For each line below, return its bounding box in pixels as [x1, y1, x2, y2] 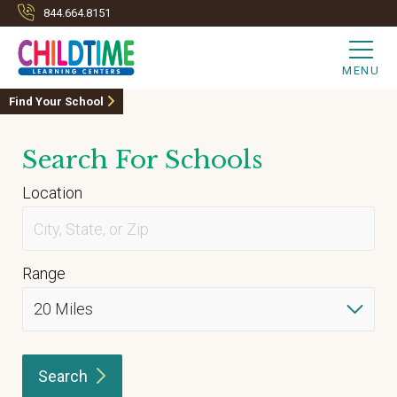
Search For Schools [22, 144, 262, 175]
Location [22, 183, 82, 202]
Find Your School [9, 95, 104, 108]
